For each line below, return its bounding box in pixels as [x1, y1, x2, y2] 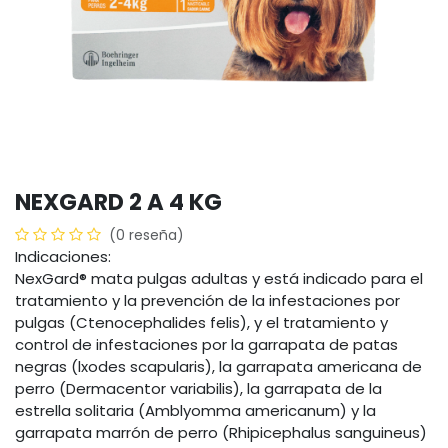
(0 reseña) [109, 225, 184, 245]
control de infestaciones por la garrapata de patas [15, 334, 398, 355]
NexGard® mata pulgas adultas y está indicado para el [15, 268, 423, 289]
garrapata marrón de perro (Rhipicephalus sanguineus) [15, 422, 427, 443]
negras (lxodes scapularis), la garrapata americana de [15, 356, 422, 377]
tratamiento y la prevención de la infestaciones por [15, 290, 400, 311]
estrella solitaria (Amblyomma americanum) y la [15, 400, 376, 421]
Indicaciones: [15, 246, 111, 267]
